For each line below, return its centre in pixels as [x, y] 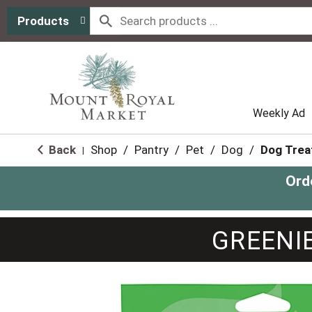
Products [43, 21]
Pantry [151, 150]
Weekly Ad [279, 113]
